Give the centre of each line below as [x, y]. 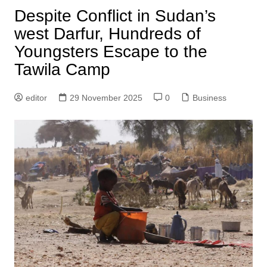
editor [36, 98]
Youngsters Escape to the [111, 52]
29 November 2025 [106, 98]
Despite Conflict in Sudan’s [115, 16]
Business [209, 98]
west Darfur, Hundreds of [107, 34]
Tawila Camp [62, 70]
